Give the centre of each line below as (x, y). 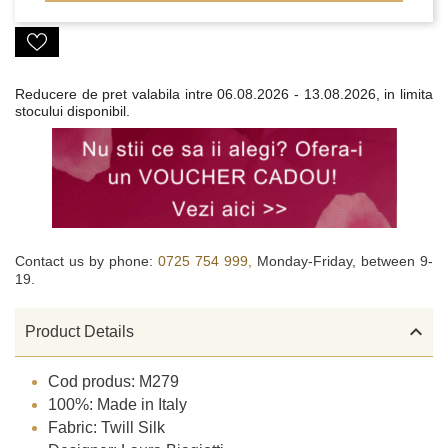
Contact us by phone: (86, 260)
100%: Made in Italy (118, 405)
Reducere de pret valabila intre (114, 94)
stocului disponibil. (72, 111)
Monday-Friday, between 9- (345, 260)
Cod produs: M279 (114, 382)
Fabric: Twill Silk (107, 428)
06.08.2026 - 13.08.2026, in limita (323, 94)
